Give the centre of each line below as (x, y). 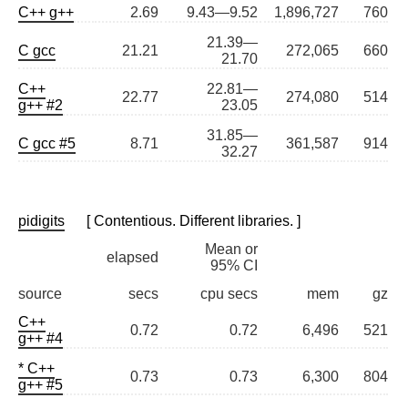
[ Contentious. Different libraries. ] (183, 221)
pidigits (41, 221)
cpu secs (229, 294)
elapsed (133, 258)
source (40, 294)
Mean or (231, 250)
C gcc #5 (47, 144)
